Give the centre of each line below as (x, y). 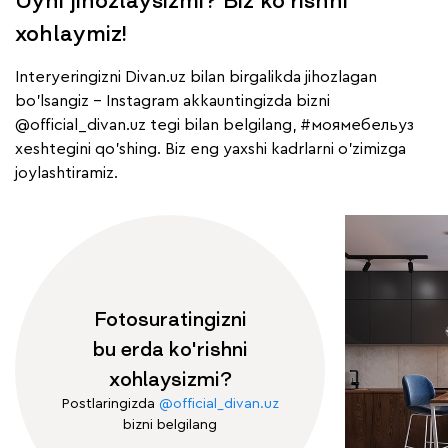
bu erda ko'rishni (170, 349)
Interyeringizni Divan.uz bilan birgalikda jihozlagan (196, 77)
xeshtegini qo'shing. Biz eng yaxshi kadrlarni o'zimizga (210, 149)
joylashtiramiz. (66, 173)
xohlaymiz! (71, 33)
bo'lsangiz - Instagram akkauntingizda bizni (172, 101)
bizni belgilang (170, 425)
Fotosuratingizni (170, 319)
